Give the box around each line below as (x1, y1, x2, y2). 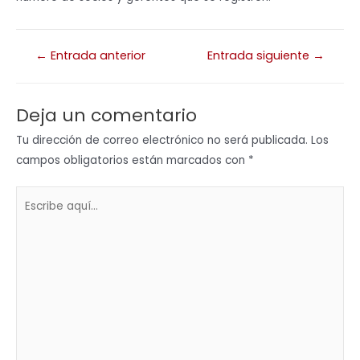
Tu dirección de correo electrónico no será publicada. (16, 132, 308, 148)
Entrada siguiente (207, 47, 313, 64)
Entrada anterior (47, 47, 145, 64)
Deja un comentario (16, 102, 197, 128)
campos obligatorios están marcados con (16, 152, 248, 168)
